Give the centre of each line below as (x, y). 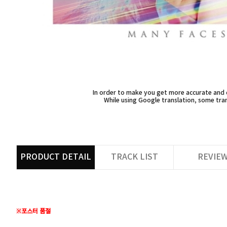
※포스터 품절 (33, 211)
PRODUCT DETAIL (56, 157)
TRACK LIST (134, 157)
